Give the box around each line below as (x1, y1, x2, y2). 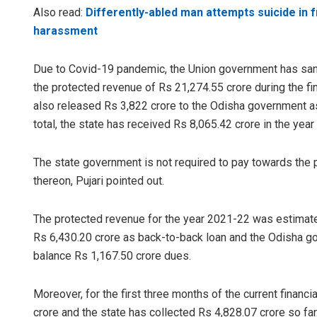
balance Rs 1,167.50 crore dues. (33, 249, 191, 263)
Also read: (33, 6, 86, 20)
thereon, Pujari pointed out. (33, 174, 164, 188)
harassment (33, 24, 100, 38)
